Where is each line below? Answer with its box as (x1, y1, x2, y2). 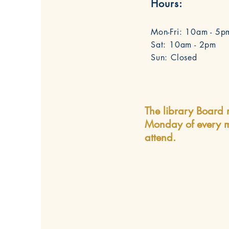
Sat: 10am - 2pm (151, 39, 216, 50)
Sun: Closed (151, 52, 197, 63)
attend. (145, 131, 179, 144)
